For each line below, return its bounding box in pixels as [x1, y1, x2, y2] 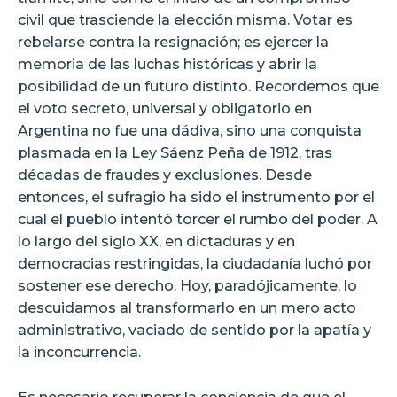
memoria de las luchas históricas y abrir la [18, 55, 317, 73]
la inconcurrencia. [18, 343, 141, 361]
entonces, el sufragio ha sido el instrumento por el [18, 188, 375, 206]
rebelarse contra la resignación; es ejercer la [18, 33, 329, 51]
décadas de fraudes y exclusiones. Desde [18, 166, 312, 183]
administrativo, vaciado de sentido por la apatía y [18, 321, 371, 339]
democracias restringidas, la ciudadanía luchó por [18, 254, 372, 272]
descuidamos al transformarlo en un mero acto [18, 299, 356, 316]
